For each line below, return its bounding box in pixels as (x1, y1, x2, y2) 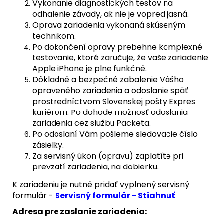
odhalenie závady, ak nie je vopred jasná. (32, 8, 189, 20)
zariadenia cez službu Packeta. (32, 117, 151, 129)
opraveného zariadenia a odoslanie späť (32, 84, 188, 96)
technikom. (32, 30, 76, 42)
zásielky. (32, 139, 64, 151)
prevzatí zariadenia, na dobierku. (32, 161, 159, 172)
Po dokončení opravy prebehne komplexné (32, 41, 202, 53)
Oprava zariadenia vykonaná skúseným (32, 19, 185, 31)
